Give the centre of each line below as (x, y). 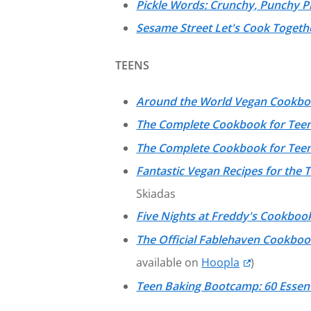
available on (169, 263)
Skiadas (156, 194)
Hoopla (221, 263)
